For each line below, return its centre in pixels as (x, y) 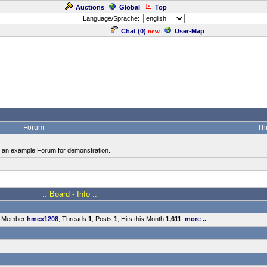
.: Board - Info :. (70, 194)
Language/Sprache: (113, 18)
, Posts (103, 219)
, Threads (73, 219)
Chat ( (131, 31)
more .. (195, 219)
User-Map (190, 31)
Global (130, 7)
